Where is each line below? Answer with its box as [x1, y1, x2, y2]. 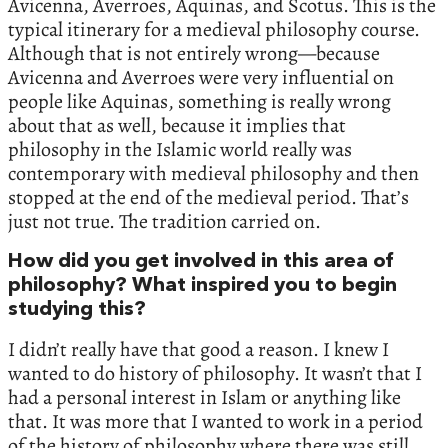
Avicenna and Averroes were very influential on [8, 63, 394, 91]
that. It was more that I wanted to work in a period [8, 407, 423, 435]
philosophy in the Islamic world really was [8, 135, 352, 163]
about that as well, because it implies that [8, 111, 346, 139]
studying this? [8, 299, 146, 320]
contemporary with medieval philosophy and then [8, 159, 419, 187]
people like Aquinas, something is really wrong [8, 87, 391, 115]
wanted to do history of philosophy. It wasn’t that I [8, 359, 422, 387]
